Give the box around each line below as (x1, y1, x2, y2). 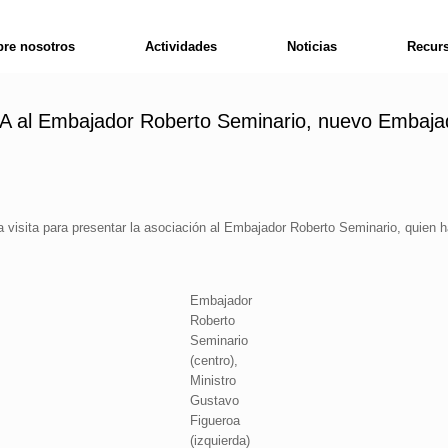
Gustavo (190, 393, 239, 408)
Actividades (145, 39, 218, 54)
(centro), (190, 353, 238, 368)
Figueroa (190, 413, 240, 428)
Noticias (287, 39, 338, 54)
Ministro (190, 373, 236, 388)
